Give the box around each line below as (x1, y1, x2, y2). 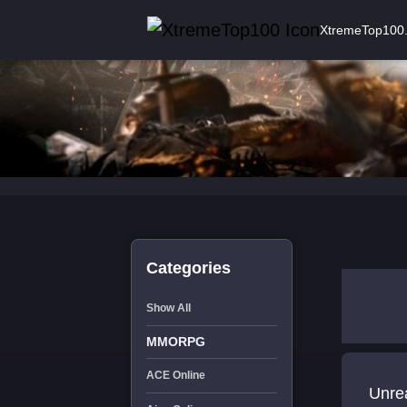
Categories (145, 259, 231, 277)
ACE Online (145, 369, 205, 382)
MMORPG (145, 334, 205, 349)
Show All (145, 302, 191, 314)
